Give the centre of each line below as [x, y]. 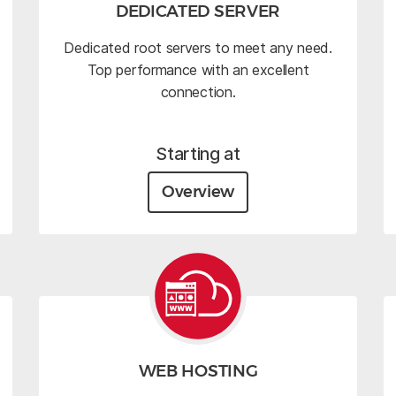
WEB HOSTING [198, 371]
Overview [198, 192]
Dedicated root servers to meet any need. [198, 48]
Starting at [198, 154]
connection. [198, 92]
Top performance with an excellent [198, 70]
